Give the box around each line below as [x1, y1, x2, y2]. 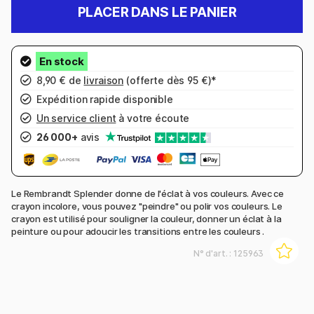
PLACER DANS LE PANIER [77, 4, 237, 20]
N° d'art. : [193, 247, 234, 259]
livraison [83, 74, 124, 87]
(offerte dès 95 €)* [123, 74, 217, 87]
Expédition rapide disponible [34, 93, 173, 106]
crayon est [11, 212, 60, 224]
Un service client [36, 112, 116, 125]
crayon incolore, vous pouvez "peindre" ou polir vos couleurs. [11, 200, 273, 212]
